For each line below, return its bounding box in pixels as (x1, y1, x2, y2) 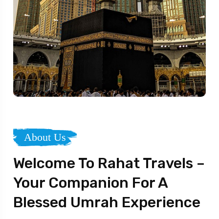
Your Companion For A (13, 174, 168, 192)
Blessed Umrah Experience (13, 194, 200, 211)
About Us (24, 131, 66, 143)
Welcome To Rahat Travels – (13, 154, 205, 172)
